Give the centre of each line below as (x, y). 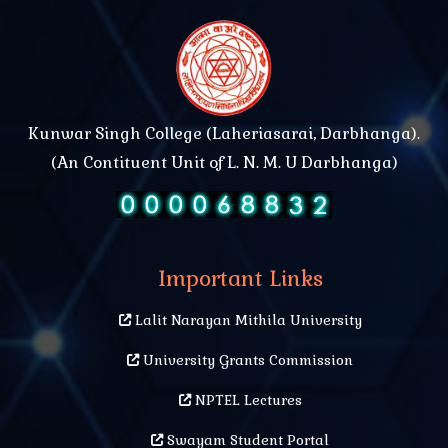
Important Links (240, 279)
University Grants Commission (246, 360)
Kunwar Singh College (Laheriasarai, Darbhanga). (224, 134)
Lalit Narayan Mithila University (246, 320)
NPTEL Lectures (246, 400)
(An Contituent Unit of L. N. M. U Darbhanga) (224, 163)
